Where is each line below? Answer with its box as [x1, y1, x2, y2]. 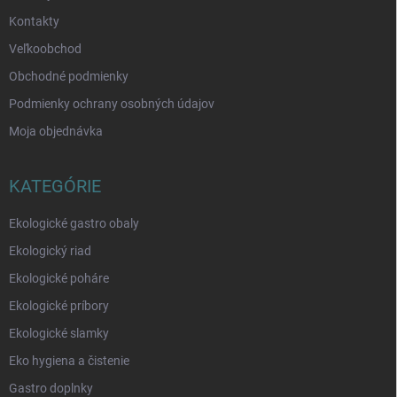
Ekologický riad [9, 244, 91, 259]
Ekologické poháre [9, 271, 109, 286]
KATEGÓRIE [9, 175, 101, 198]
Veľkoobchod [9, 42, 82, 57]
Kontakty [9, 14, 59, 29]
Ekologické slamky [9, 326, 109, 341]
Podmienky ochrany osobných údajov [9, 97, 214, 112]
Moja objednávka [9, 124, 103, 139]
